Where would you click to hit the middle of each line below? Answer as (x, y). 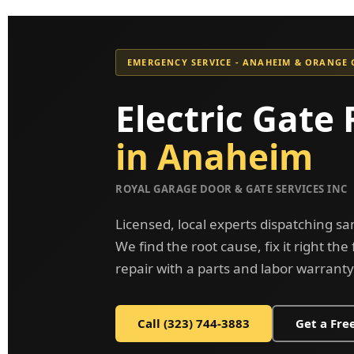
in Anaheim (214, 156)
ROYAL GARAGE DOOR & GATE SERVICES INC (232, 189)
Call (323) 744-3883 (194, 323)
